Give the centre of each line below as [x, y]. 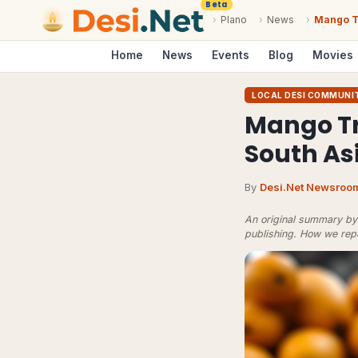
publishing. [270, 234]
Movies [333, 55]
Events [231, 55]
